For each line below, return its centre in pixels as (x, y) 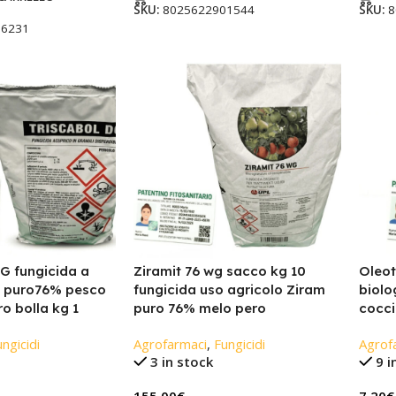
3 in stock (182, 362)
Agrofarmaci (170, 344)
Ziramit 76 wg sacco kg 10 (219, 271)
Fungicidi (239, 344)
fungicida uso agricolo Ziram (229, 290)
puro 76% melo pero (199, 308)
